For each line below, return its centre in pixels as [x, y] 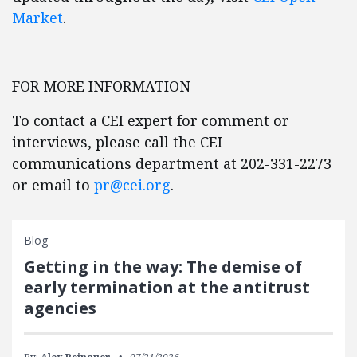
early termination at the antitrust [167, 287]
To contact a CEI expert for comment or [151, 120]
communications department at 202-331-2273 [172, 163]
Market [37, 18]
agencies [60, 308]
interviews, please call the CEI [117, 142]
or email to [53, 185]
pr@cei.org [132, 185]
